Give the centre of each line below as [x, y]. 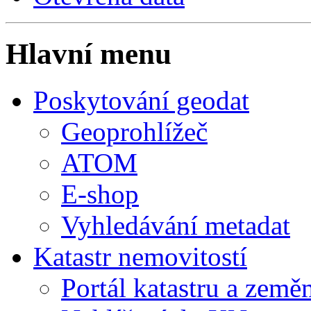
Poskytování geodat [141, 101]
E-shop [100, 194]
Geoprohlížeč [134, 132]
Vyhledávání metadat [176, 226]
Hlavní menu [89, 54]
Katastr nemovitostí [140, 257]
